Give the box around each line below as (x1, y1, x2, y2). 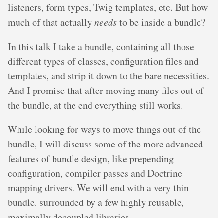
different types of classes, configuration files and (8, 54, 199, 68)
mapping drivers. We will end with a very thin (8, 181, 189, 194)
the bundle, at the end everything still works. (8, 98, 183, 111)
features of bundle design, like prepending (8, 152, 174, 165)
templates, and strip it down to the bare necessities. (8, 69, 209, 82)
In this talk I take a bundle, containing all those (8, 40, 194, 53)
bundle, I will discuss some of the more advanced (8, 137, 203, 150)
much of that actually (8, 16, 94, 29)
